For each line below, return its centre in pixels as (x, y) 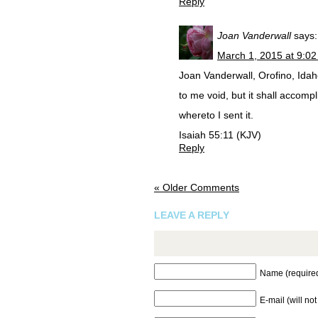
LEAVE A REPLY (192, 215)
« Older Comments (197, 187)
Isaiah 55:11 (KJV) (220, 135)
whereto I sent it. (216, 115)
